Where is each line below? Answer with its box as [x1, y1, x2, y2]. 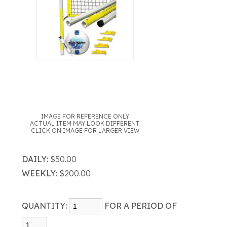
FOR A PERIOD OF [104, 201, 181, 211]
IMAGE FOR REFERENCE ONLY [41, 112, 129, 120]
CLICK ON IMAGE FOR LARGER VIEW [30, 127, 139, 134]
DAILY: [21, 154, 48, 164]
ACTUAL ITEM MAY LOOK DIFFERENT [30, 120, 140, 127]
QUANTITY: [21, 201, 69, 211]
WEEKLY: [21, 168, 57, 178]
